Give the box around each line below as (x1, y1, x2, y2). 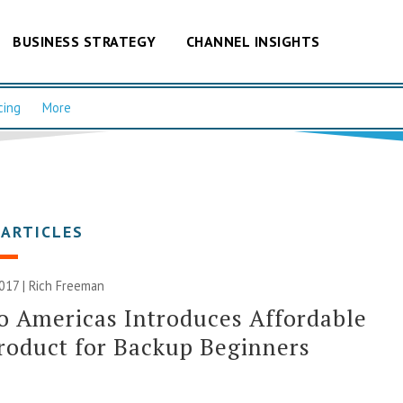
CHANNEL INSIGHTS (185, 31, 320, 50)
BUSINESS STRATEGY (13, 31, 157, 50)
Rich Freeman (29, 276, 105, 294)
